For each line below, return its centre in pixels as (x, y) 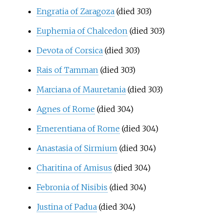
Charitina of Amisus (74, 167)
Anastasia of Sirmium (77, 148)
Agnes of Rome (66, 109)
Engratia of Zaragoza (75, 11)
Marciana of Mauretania (81, 89)
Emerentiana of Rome (78, 128)
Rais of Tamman (67, 70)
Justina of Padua (66, 207)
